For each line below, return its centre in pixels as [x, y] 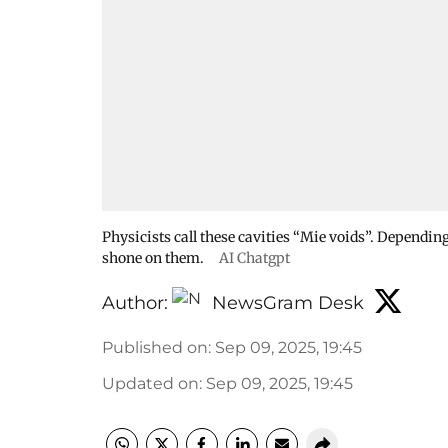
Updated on [150, 383]
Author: [135, 302]
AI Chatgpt [254, 258]
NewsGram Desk [288, 302]
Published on [155, 347]
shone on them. [154, 258]
